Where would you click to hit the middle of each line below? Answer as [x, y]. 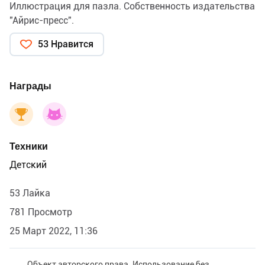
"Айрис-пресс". [42, 21]
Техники [29, 147]
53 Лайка [30, 193]
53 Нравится [66, 44]
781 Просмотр [41, 212]
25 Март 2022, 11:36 [54, 231]
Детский [28, 165]
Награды [30, 86]
